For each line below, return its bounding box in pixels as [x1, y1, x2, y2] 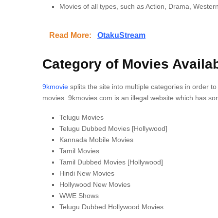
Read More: [49, 31, 93, 39]
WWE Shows [59, 192, 99, 200]
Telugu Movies [59, 113, 104, 121]
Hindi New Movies [59, 169, 114, 177]
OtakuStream [97, 31, 145, 39]
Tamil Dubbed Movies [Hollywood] [59, 158, 163, 166]
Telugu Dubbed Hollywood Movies [59, 203, 163, 211]
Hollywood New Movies [59, 181, 130, 188]
